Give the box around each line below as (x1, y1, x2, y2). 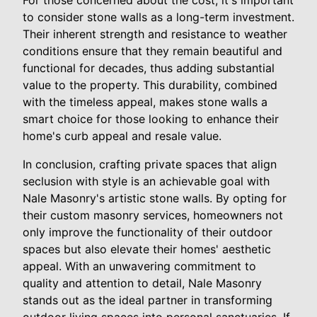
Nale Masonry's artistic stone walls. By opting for (23, 190, 287, 205)
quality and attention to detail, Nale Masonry (23, 275, 262, 290)
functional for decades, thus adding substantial (23, 60, 275, 75)
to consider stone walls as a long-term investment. (23, 9, 294, 24)
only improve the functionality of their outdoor (23, 224, 272, 239)
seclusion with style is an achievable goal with (23, 173, 270, 188)
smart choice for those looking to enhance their (23, 111, 279, 126)
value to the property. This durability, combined (23, 77, 277, 92)
